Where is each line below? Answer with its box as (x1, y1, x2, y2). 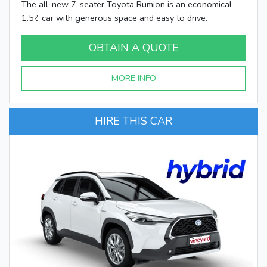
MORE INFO (111, 72, 156, 84)
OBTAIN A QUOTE (88, 40, 179, 55)
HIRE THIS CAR (95, 113, 172, 128)
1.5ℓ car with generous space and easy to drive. (21, 11, 207, 24)
